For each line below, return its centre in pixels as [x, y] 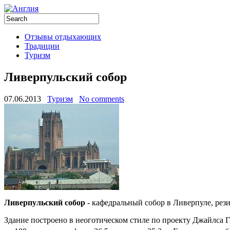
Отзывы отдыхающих [63, 37]
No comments [102, 99]
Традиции [42, 46]
